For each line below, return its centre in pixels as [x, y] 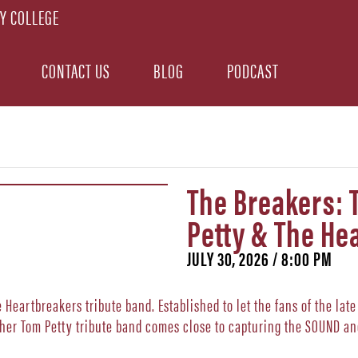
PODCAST [253, 70]
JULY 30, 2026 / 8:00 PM [259, 258]
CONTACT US [76, 70]
